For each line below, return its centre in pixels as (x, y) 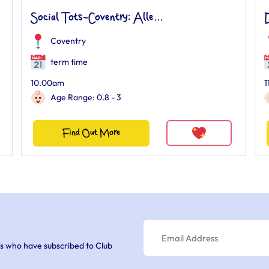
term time (68, 62)
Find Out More (91, 133)
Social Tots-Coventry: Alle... (96, 18)
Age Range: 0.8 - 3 (86, 97)
